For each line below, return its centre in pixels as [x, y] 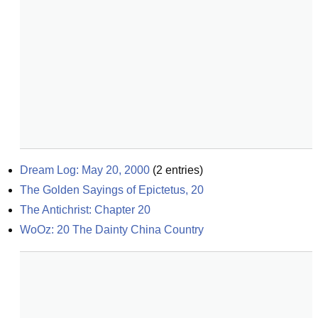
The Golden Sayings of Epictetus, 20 [112, 190]
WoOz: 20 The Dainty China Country [112, 230]
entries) [183, 170]
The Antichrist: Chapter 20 [85, 210]
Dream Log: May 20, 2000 [85, 170]
